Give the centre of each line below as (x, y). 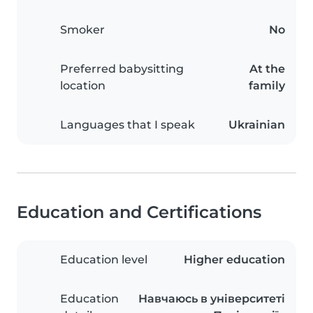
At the (267, 69)
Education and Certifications (139, 212)
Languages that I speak (128, 125)
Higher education (234, 260)
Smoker (82, 30)
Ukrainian (257, 125)
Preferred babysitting (122, 69)
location (83, 86)
